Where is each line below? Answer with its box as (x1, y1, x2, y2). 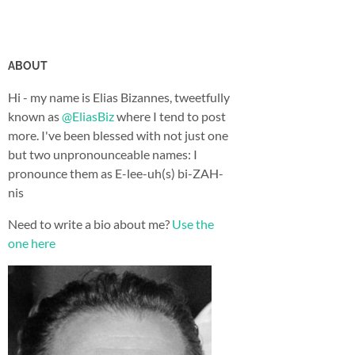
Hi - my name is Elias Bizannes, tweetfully (8, 90, 230, 105)
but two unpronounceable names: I (8, 147, 197, 162)
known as (8, 109, 62, 124)
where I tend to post (114, 109, 226, 124)
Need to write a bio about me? (8, 216, 172, 231)
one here (8, 235, 55, 250)
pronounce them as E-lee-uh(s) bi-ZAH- (8, 166, 223, 181)
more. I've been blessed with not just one (8, 128, 228, 143)
